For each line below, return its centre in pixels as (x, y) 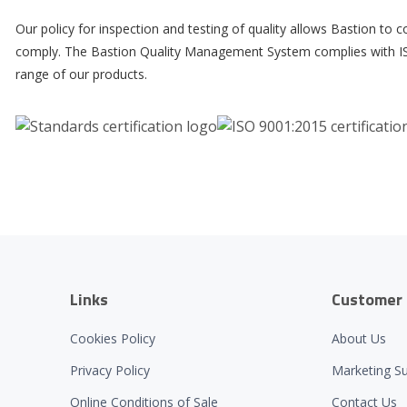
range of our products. (81, 74)
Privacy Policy (110, 370)
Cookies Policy (113, 338)
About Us (358, 338)
